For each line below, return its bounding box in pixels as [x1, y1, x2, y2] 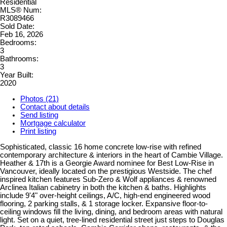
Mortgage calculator [20, 119, 86, 127]
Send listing [20, 110, 58, 119]
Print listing [20, 127, 56, 135]
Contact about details [20, 102, 90, 111]
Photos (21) [20, 94, 59, 103]
